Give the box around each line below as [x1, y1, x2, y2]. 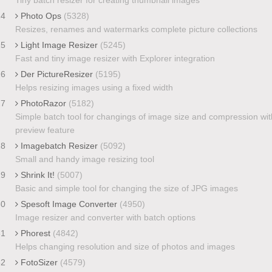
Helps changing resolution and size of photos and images [15, 241, 235, 251]
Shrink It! [18, 169, 57, 180]
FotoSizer [18, 257, 60, 267]
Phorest [18, 228, 53, 238]
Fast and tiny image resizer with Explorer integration [15, 53, 215, 63]
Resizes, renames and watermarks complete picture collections [15, 24, 257, 34]
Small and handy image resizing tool [15, 154, 154, 164]
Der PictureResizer [18, 69, 95, 79]
